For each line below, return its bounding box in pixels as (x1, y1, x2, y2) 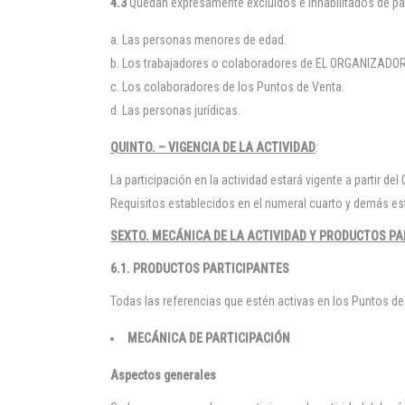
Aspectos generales (110, 368, 216, 382)
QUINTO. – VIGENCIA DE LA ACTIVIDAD (110, 140, 316, 155)
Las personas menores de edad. (122, 33, 287, 47)
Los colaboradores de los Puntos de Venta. (122, 80, 344, 94)
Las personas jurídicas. (122, 103, 240, 118)
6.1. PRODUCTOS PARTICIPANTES (110, 261, 289, 276)
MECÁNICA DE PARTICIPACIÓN (127, 331, 290, 345)
